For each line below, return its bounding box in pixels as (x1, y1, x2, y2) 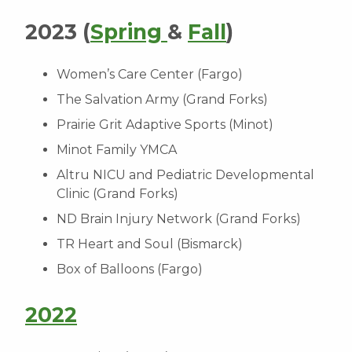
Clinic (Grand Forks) (57, 186, 178, 201)
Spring (90, 19, 167, 45)
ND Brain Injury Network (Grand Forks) (57, 211, 301, 226)
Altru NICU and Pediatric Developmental (57, 167, 314, 182)
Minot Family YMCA (57, 142, 177, 157)
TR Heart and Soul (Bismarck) (57, 236, 243, 251)
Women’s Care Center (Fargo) (57, 67, 243, 82)
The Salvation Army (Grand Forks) (57, 92, 268, 107)
